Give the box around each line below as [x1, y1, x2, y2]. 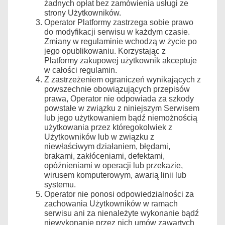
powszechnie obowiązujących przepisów [44, 84, 190, 93]
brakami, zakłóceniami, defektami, [44, 151, 165, 160]
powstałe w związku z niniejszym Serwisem [44, 103, 199, 113]
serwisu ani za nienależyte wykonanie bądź [44, 208, 199, 217]
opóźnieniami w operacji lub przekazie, [44, 161, 183, 170]
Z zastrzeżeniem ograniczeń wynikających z [44, 75, 201, 84]
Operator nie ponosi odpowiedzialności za [44, 189, 194, 198]
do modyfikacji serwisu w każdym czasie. [44, 27, 190, 36]
